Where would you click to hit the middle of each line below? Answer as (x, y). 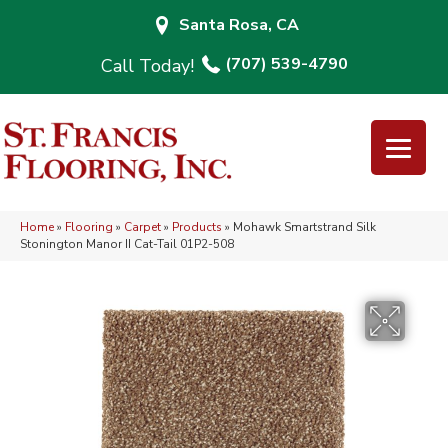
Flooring (89, 227)
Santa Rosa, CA (238, 25)
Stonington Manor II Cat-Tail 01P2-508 (127, 244)
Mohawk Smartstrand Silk (304, 227)
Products (197, 227)
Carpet (142, 227)
